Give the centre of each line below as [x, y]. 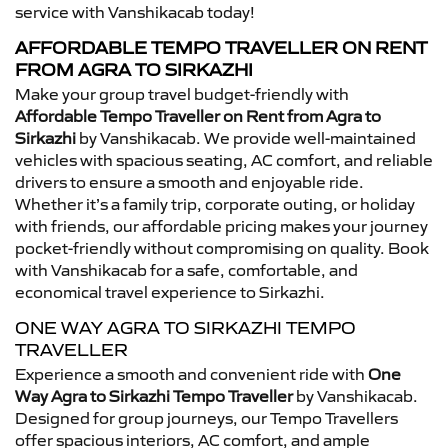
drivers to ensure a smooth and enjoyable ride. [189, 181]
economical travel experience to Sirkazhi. [170, 291]
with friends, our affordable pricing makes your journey [221, 225]
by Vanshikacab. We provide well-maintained [246, 137]
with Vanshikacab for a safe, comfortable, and [186, 269]
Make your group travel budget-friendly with [182, 93]
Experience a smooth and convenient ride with [191, 373]
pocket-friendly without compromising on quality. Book [222, 247]
